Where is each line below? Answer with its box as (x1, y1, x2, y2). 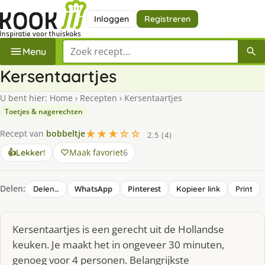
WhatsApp (75, 183, 112, 194)
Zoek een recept (62, 39, 134, 53)
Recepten (80, 92, 117, 104)
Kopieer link (176, 183, 220, 193)
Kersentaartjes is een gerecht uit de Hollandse (12, 222, 224, 236)
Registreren (144, 13, 190, 24)
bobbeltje (46, 128, 85, 140)
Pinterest (128, 183, 161, 194)
